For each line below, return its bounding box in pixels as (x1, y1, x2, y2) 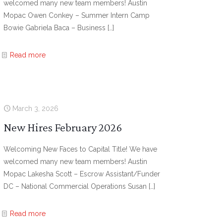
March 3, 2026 (12, 105, 59, 112)
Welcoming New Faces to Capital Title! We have (3, 145, 158, 153)
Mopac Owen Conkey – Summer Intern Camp (3, 11, 150, 19)
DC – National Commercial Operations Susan (3, 182, 147, 190)
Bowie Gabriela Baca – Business (3, 24, 106, 32)
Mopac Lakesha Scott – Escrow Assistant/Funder (3, 170, 161, 178)
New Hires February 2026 (3, 120, 122, 134)
